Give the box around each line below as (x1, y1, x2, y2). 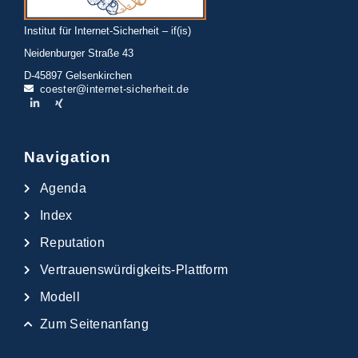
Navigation (24, 149, 111, 166)
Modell (40, 290, 80, 304)
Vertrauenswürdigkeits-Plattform (40, 263, 229, 277)
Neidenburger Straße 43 (24, 46, 133, 59)
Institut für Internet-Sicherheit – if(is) (24, 24, 191, 37)
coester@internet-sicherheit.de (40, 82, 189, 95)
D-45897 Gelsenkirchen (24, 69, 132, 82)
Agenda (40, 181, 86, 196)
